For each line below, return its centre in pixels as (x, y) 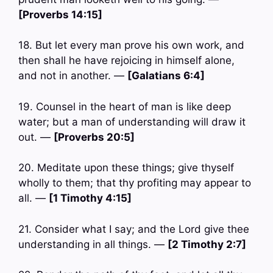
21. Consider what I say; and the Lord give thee (134, 229)
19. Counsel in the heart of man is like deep (125, 106)
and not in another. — (73, 76)
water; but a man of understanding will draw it (132, 122)
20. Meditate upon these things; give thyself (126, 168)
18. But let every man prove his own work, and (131, 45)
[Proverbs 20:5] (94, 137)
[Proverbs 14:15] (60, 14)
